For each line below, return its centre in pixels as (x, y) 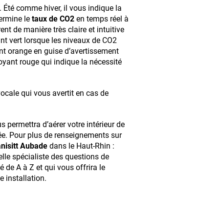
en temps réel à (101, 19)
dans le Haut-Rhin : (81, 146)
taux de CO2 (53, 19)
